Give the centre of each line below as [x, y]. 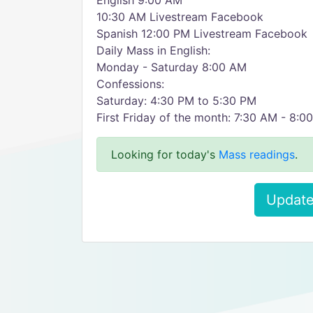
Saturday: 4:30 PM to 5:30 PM [176, 101]
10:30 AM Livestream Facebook [180, 17]
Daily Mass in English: [153, 50]
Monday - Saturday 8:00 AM [172, 67]
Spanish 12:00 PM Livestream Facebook [202, 34]
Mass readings [257, 154]
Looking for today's [165, 154]
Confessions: [130, 84]
